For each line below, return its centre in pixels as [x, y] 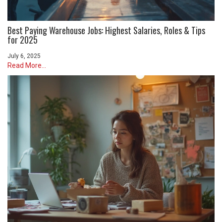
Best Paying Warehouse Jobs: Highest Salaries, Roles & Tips [106, 30]
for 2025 [23, 40]
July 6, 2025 [24, 56]
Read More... [27, 66]
